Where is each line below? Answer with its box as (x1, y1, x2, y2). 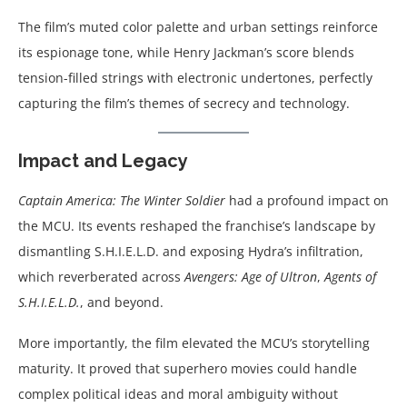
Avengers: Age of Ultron (184, 267, 317, 285)
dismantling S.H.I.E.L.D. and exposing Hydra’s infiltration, (18, 242, 363, 260)
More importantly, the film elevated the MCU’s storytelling (18, 333, 370, 352)
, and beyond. (80, 293, 164, 311)
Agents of (324, 267, 376, 285)
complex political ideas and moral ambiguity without (18, 384, 338, 402)
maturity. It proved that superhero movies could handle (18, 359, 357, 377)
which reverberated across (18, 267, 184, 285)
